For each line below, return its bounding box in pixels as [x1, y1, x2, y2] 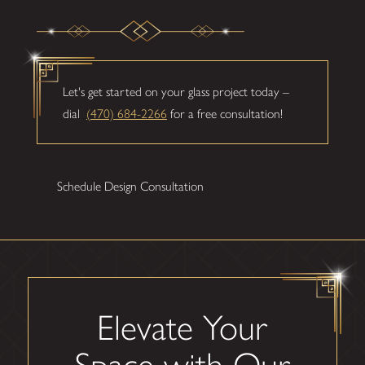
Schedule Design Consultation [56, 178, 204, 194]
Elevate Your [97, 306, 268, 349]
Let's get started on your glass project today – [62, 83, 289, 99]
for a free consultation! [166, 105, 283, 121]
